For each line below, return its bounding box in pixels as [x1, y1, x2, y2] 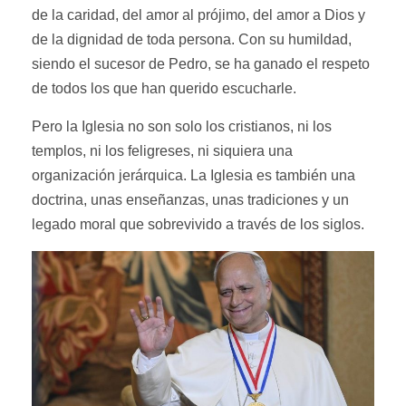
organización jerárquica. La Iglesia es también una [32, 167, 355, 183]
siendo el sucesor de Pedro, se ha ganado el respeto [32, 55, 370, 72]
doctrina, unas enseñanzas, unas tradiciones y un [32, 191, 349, 208]
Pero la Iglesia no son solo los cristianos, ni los [32, 118, 332, 134]
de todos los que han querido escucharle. [32, 80, 296, 96]
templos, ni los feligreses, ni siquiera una [32, 142, 293, 159]
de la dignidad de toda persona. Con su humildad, [32, 31, 352, 47]
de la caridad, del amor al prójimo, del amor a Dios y [32, 6, 365, 23]
